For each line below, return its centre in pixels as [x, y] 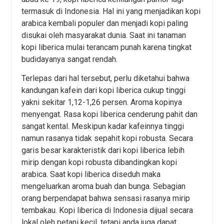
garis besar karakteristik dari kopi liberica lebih [103, 150]
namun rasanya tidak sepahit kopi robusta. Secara [107, 138]
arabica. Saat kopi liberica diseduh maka [91, 174]
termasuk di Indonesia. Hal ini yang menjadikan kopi [111, 11]
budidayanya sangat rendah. [70, 59]
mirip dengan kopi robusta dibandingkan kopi [99, 162]
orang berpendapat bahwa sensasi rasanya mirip [106, 198]
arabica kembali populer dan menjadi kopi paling [105, 23]
